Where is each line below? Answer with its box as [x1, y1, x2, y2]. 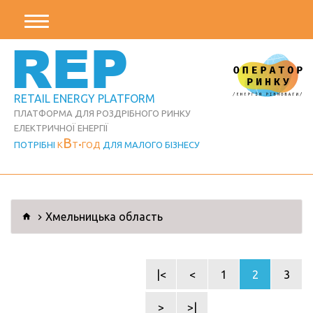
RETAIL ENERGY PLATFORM [14, 92, 155, 105]
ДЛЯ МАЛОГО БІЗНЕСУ [101, 140, 200, 150]
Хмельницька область [45, 210, 163, 224]
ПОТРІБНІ [14, 140, 57, 150]
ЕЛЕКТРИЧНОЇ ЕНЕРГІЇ [14, 123, 108, 133]
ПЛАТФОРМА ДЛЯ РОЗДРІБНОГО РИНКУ [14, 108, 191, 118]
